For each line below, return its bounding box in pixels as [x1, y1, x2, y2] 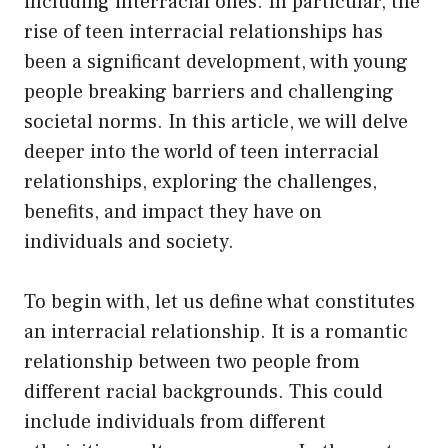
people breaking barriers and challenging [24, 78, 394, 105]
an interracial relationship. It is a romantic [24, 318, 408, 345]
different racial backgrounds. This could [24, 378, 383, 405]
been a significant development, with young [24, 48, 408, 75]
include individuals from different [24, 408, 326, 435]
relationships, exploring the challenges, [24, 168, 377, 195]
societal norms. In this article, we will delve [24, 108, 408, 135]
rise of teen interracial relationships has [24, 18, 383, 45]
